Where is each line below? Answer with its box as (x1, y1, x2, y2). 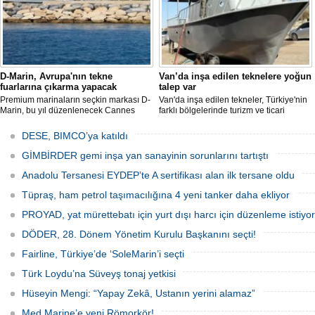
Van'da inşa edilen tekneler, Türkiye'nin (159, 95, 307, 105)
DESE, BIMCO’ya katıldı (22, 130, 128, 141)
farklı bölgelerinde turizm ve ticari (159, 105, 285, 115)
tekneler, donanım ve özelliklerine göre (159, 148, 307, 157)
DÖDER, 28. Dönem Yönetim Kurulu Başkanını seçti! (22, 229, 256, 240)
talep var (159, 82, 196, 92)
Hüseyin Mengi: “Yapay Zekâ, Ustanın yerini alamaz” (22, 288, 255, 299)
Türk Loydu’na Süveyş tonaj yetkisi (22, 268, 176, 279)
